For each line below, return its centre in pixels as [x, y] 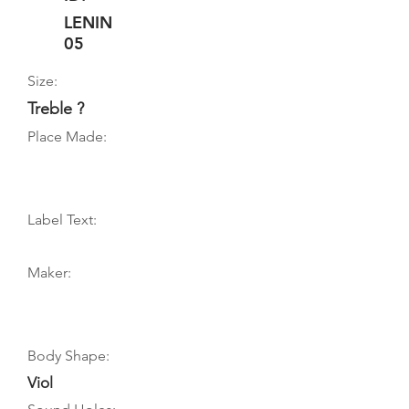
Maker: [49, 273]
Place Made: [67, 136]
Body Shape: [68, 356]
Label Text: [62, 220]
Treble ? [56, 109]
